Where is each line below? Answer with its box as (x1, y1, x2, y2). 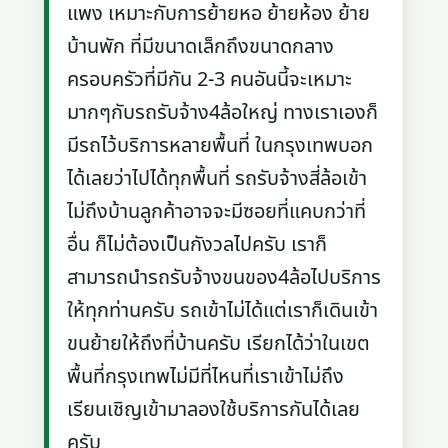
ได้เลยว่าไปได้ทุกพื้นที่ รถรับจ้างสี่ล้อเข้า (67, 163, 368, 194)
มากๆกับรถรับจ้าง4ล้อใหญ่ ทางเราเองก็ (67, 97, 379, 128)
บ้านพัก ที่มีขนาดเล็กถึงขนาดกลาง (67, 31, 335, 62)
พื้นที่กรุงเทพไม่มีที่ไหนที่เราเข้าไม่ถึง (67, 361, 345, 392)
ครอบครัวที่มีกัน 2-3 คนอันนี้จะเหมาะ (67, 64, 353, 95)
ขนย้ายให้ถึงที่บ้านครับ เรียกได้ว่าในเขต (67, 328, 371, 359)
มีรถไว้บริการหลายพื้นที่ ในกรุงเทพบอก (67, 130, 374, 161)
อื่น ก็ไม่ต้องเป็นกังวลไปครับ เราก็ (67, 229, 328, 260)
